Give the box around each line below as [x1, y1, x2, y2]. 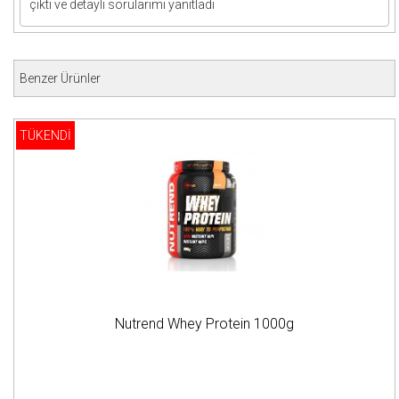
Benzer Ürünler [20, 71, 101, 85]
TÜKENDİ [20, 128, 71, 142]
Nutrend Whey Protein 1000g [115, 315, 294, 332]
